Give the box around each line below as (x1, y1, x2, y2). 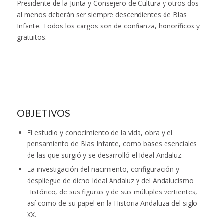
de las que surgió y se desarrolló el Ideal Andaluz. (27, 150, 183, 160)
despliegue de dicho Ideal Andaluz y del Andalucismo (27, 176, 193, 186)
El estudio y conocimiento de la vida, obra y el (27, 128, 172, 137)
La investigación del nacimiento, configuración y (27, 165, 179, 174)
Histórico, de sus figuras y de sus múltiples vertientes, (27, 187, 197, 197)
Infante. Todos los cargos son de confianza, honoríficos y (16, 21, 200, 30)
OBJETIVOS (16, 107, 70, 119)
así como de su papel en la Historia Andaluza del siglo (27, 198, 197, 208)
